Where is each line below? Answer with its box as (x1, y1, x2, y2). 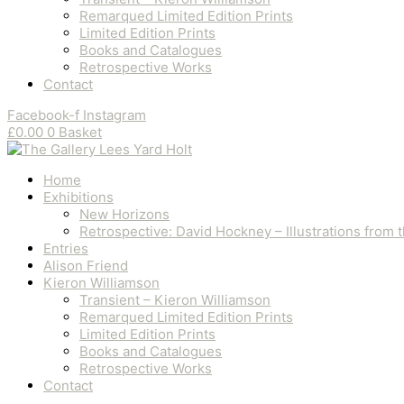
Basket (59, 124, 102, 141)
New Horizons (79, 206, 170, 223)
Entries (43, 240, 88, 257)
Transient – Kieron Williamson (79, 291, 271, 308)
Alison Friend (43, 257, 128, 274)
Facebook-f (7, 106, 79, 124)
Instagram (83, 106, 146, 124)
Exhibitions (43, 188, 114, 206)
